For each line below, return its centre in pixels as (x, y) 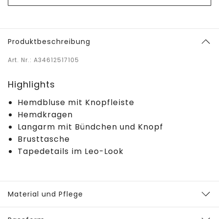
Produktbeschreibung (49, 41)
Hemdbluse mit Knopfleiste (76, 102)
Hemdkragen (45, 114)
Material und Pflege (45, 194)
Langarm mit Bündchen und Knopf (90, 127)
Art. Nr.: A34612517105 (44, 60)
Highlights (32, 84)
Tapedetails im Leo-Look (71, 151)
